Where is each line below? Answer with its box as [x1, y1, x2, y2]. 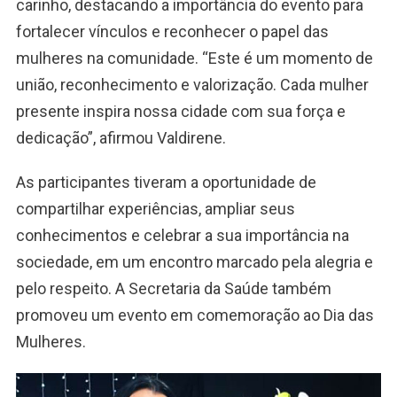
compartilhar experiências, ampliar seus [15, 199, 295, 219]
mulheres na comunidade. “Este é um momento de [15, 49, 373, 68]
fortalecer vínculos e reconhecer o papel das [15, 22, 329, 42]
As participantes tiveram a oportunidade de [15, 173, 316, 192]
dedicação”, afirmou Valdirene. [15, 128, 226, 148]
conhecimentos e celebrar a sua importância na [15, 226, 349, 245]
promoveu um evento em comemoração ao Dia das [15, 306, 374, 325]
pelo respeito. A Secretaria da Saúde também [15, 279, 331, 299]
